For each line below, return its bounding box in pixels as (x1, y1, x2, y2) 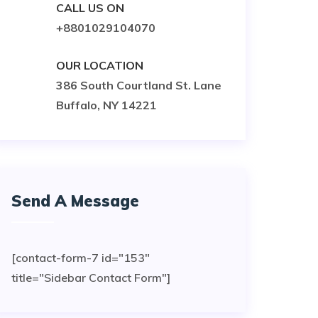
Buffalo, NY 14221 (56, 98, 157, 112)
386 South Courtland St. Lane (56, 78, 221, 92)
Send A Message (11, 191, 139, 211)
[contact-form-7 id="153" (11, 251, 150, 265)
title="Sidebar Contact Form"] (11, 270, 170, 285)
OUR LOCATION (56, 58, 143, 72)
